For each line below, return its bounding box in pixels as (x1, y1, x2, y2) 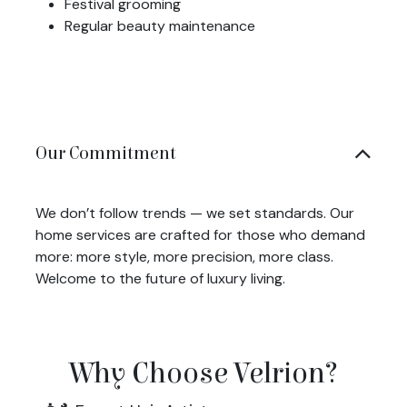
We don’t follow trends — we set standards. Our (35, 203, 354, 223)
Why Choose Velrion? (69, 356, 338, 391)
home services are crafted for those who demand (35, 224, 365, 244)
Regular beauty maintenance (65, 15, 255, 35)
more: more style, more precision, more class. (35, 246, 333, 266)
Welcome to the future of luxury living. (35, 268, 285, 288)
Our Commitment (35, 142, 176, 164)
